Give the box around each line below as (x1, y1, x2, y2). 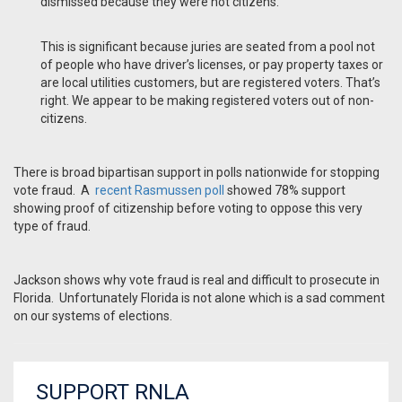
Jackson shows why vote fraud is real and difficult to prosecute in (13, 273, 380, 288)
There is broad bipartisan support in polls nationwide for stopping (13, 165, 380, 180)
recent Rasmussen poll (92, 183, 224, 198)
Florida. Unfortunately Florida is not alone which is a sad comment (13, 291, 385, 306)
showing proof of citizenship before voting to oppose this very (13, 201, 363, 216)
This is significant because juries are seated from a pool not (40, 39, 375, 55)
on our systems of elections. (13, 309, 172, 324)
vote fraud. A (13, 183, 92, 198)
